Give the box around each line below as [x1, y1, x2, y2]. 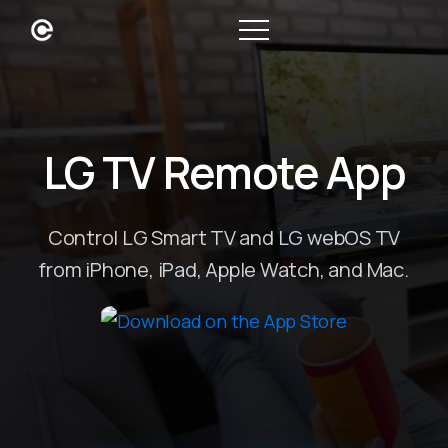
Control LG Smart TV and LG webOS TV [47, 224, 401, 251]
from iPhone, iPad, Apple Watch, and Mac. [39, 256, 409, 283]
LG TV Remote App [42, 142, 406, 202]
